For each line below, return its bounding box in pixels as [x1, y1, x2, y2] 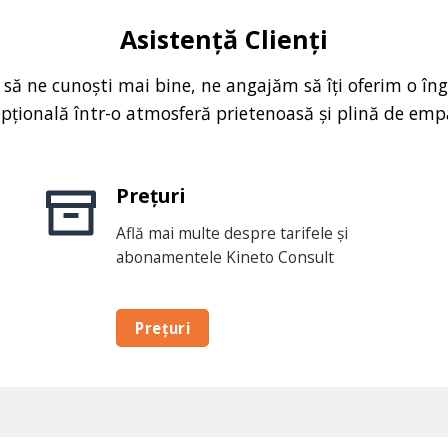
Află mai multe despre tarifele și [116, 221, 349, 244]
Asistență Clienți [120, 21, 328, 56]
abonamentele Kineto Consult [116, 245, 335, 268]
